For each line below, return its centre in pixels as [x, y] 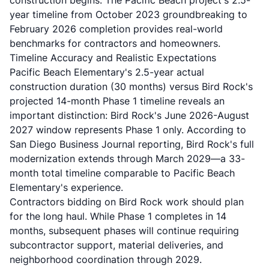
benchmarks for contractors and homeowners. [115, 43]
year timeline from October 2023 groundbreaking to [128, 14]
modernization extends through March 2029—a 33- [127, 159]
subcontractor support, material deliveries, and [116, 245]
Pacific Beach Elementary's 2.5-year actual [107, 72]
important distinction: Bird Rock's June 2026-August [129, 115]
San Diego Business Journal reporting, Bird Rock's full [132, 144]
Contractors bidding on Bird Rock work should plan [127, 202]
